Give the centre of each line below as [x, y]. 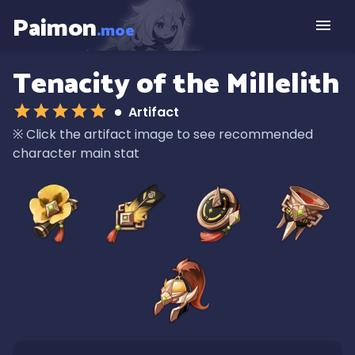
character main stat [76, 153]
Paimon [55, 29]
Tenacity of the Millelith [176, 84]
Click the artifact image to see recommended [170, 134]
